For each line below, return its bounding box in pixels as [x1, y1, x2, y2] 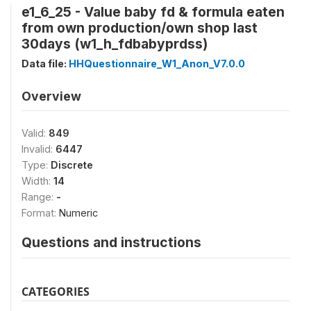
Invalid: [22, 143, 56, 155]
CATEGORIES [22, 284, 90, 299]
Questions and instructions [22, 234, 201, 251]
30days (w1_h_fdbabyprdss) [22, 35, 208, 52]
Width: [22, 175, 53, 187]
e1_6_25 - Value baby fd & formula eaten [22, 3, 285, 20]
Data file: [22, 58, 69, 69]
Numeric [59, 207, 98, 219]
